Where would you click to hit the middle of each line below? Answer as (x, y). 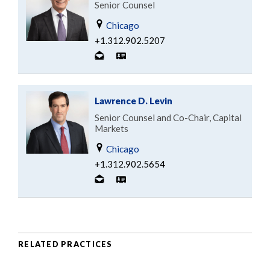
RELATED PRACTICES (65, 244)
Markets (111, 129)
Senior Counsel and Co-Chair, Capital (168, 118)
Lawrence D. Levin (133, 101)
